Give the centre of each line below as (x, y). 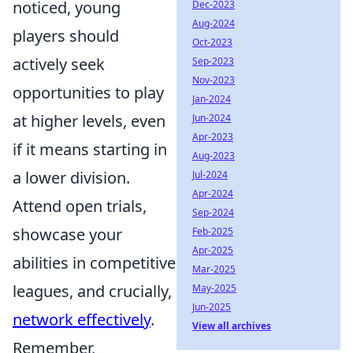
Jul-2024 (210, 175)
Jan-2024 (212, 99)
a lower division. (71, 178)
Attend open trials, (80, 206)
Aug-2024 (214, 23)
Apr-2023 (213, 137)
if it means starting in (90, 149)
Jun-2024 (212, 118)
